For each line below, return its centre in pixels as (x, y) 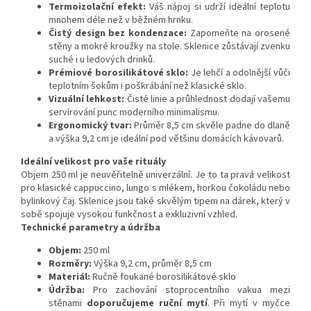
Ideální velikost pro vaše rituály (93, 162)
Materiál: (69, 277)
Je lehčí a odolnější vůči (239, 73)
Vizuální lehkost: (87, 100)
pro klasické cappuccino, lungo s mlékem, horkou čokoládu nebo (155, 188)
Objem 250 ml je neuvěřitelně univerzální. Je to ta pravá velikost (155, 175)
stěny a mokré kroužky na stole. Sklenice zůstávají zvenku (169, 47)
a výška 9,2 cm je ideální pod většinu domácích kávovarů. (166, 139)
